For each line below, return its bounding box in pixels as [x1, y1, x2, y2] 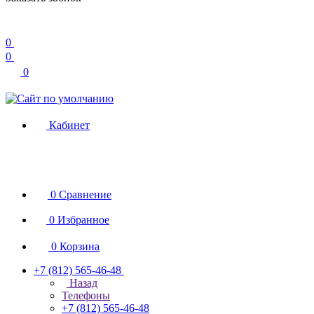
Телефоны [62, 289, 110, 301]
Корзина [60, 240, 100, 252]
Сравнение [59, 189, 111, 200]
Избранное [57, 214, 109, 226]
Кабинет [49, 119, 90, 131]
